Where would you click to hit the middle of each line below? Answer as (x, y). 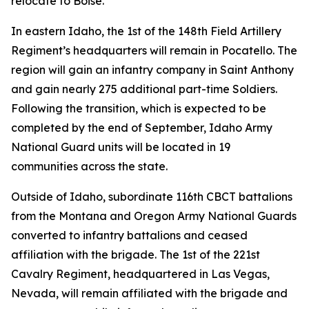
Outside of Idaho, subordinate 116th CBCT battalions (152, 197)
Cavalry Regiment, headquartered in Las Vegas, (140, 274)
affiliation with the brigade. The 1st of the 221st (136, 255)
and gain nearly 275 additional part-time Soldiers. (144, 89)
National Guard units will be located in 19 (121, 147)
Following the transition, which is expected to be (139, 108)
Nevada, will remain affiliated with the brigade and (149, 293)
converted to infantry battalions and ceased (129, 235)
